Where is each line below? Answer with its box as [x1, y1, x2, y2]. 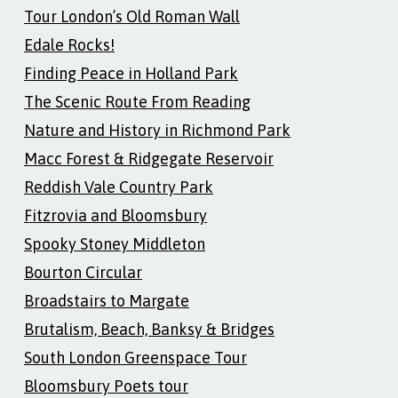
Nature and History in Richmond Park [24, 120, 291, 139]
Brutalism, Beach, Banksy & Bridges [24, 319, 275, 338]
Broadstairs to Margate [24, 291, 189, 310]
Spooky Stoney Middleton [24, 234, 205, 253]
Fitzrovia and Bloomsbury [24, 205, 207, 225]
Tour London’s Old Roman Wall [24, 6, 240, 26]
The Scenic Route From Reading [24, 92, 251, 111]
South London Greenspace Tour [24, 347, 247, 367]
